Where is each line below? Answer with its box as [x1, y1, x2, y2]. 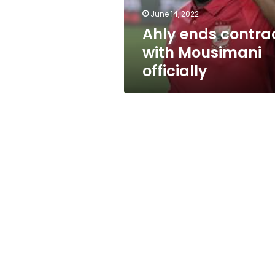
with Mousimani [142, 42, 261, 63]
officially [142, 61, 207, 81]
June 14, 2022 [150, 9, 199, 19]
